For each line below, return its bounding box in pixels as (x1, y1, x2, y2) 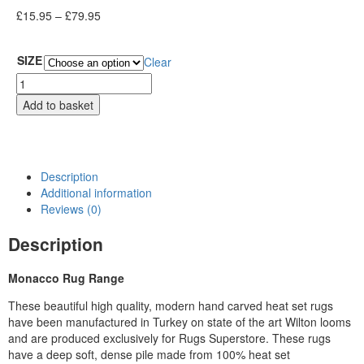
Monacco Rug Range (8, 270, 124, 287)
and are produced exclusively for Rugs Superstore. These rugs (8, 330, 331, 347)
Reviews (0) (41, 201, 102, 218)
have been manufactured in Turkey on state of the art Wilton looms (8, 314, 351, 331)
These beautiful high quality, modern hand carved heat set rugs (8, 297, 333, 314)
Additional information (41, 184, 152, 201)
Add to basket (23, 97, 93, 114)
